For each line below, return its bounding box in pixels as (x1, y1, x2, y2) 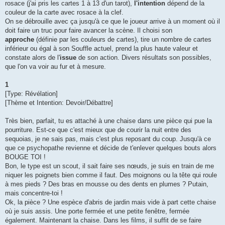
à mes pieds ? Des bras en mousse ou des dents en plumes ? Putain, (5, 180, 208, 188)
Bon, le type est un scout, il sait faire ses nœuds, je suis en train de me (5, 162, 214, 170)
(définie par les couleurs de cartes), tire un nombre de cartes (34, 36, 211, 44)
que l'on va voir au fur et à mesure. (5, 63, 106, 71)
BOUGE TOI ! (5, 153, 46, 161)
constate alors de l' (5, 54, 60, 62)
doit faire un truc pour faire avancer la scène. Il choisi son (5, 27, 172, 35)
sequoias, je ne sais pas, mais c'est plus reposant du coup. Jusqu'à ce (5, 135, 211, 143)
